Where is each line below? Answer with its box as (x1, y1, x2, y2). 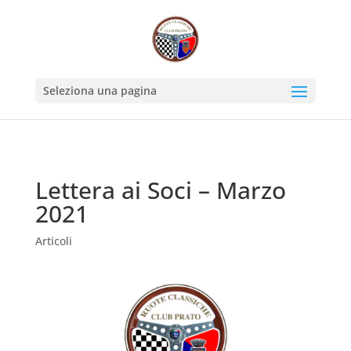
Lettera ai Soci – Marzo (34, 174, 286, 206)
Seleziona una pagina (42, 83, 157, 98)
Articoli (34, 233, 72, 248)
